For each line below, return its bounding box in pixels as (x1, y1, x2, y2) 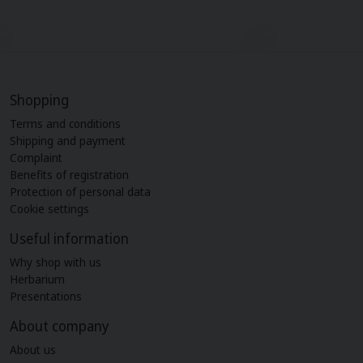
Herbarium (10, 271, 65, 287)
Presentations (10, 288, 82, 304)
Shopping (10, 89, 69, 109)
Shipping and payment (10, 132, 126, 148)
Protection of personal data (10, 183, 151, 199)
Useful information (10, 228, 129, 248)
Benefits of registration (10, 166, 129, 182)
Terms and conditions (10, 115, 121, 131)
